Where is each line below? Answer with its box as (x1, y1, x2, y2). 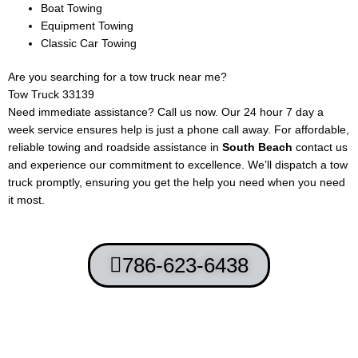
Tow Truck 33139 (8, 89, 94, 101)
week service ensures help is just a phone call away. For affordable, (8, 124, 349, 137)
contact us (296, 141, 348, 154)
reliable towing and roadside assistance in (8, 141, 222, 154)
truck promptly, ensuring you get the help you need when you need (8, 177, 345, 189)
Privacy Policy (205, 335, 274, 348)
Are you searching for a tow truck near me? (8, 71, 227, 84)
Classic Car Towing (41, 37, 137, 50)
